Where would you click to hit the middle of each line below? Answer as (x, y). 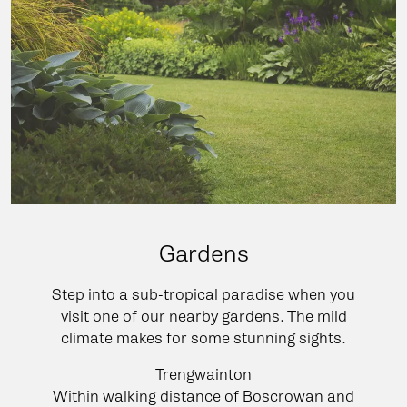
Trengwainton (203, 374)
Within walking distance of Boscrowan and (203, 396)
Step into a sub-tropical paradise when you (203, 294)
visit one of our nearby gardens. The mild (203, 316)
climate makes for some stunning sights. (203, 338)
